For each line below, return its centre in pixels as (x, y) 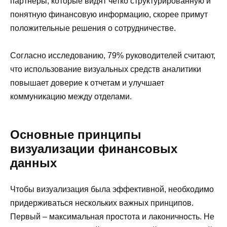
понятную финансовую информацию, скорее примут (109, 14)
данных (33, 163)
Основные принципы (76, 134)
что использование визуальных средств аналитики (106, 69)
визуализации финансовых (94, 148)
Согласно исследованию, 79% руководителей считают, (113, 55)
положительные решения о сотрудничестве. (93, 28)
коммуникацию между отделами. (71, 96)
